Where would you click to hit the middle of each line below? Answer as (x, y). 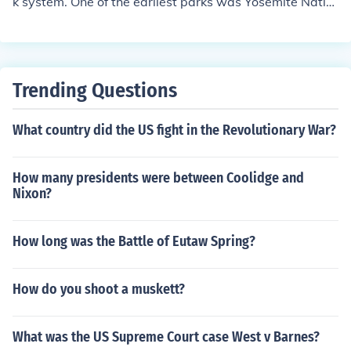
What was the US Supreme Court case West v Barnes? (166, 337)
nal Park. (38, 20)
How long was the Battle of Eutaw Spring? (134, 241)
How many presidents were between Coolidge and (158, 178)
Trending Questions (95, 90)
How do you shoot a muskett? (99, 289)
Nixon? (32, 194)
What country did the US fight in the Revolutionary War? (174, 130)
